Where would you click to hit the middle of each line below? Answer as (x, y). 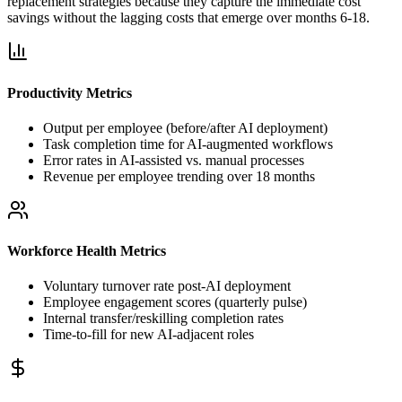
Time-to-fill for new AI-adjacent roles (149, 335)
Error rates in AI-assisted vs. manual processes (174, 160)
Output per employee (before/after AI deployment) (185, 127)
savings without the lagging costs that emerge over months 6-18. (188, 18)
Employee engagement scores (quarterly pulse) (175, 302)
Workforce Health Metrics (87, 251)
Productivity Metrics (70, 92)
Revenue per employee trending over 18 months (179, 176)
